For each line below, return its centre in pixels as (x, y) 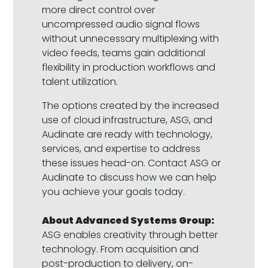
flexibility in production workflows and (129, 68)
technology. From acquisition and (121, 249)
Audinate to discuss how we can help (130, 178)
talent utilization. (81, 82)
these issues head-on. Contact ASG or (132, 163)
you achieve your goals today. (114, 192)
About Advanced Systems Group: (128, 221)
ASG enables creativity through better (130, 235)
